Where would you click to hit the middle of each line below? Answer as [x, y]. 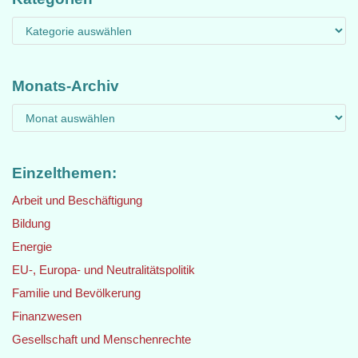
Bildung [31, 223]
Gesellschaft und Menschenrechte [101, 339]
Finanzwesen [47, 316]
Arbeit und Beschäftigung [77, 200]
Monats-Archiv [66, 86]
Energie [32, 247]
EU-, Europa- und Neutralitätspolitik [103, 270]
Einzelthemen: [64, 173]
